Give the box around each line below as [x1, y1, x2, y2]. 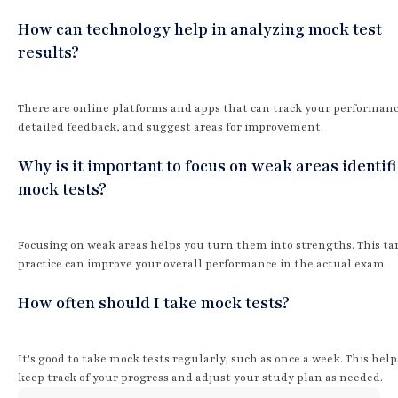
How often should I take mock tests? [18, 291, 290, 314]
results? [18, 41, 79, 63]
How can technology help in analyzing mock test [18, 18, 382, 40]
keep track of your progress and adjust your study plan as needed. [18, 370, 383, 385]
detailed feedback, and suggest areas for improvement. [18, 119, 323, 134]
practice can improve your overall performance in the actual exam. [18, 256, 387, 271]
